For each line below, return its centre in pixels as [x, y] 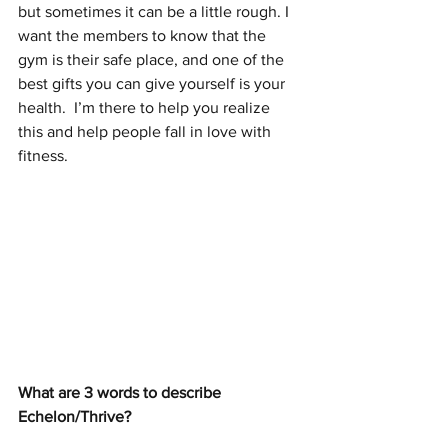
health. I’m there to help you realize [146, 107]
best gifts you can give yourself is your [153, 83]
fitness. [43, 155]
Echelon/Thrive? [76, 417]
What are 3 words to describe [121, 393]
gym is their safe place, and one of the [153, 59]
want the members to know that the [144, 35]
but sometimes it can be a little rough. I [155, 11]
